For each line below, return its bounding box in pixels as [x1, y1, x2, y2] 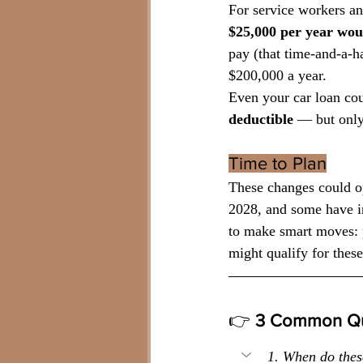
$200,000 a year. [228, 67, 327, 84]
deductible [228, 111, 297, 128]
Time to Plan [228, 154, 327, 173]
